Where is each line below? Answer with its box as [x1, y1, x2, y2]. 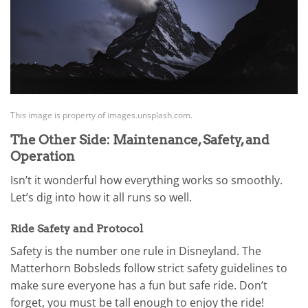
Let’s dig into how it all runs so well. [10, 189, 192, 205]
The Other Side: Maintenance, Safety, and [10, 132, 269, 148]
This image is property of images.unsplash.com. [10, 109, 192, 121]
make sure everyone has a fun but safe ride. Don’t [10, 278, 267, 294]
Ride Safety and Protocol [10, 222, 143, 236]
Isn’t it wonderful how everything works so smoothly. [10, 172, 283, 188]
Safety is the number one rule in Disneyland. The [10, 243, 261, 259]
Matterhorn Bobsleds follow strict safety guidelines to [10, 261, 287, 276]
